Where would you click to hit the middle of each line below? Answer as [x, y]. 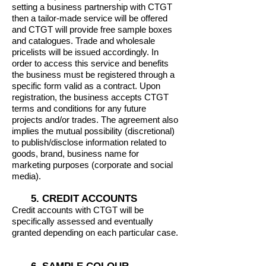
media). [28, 176]
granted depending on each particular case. [95, 232]
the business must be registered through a [93, 75]
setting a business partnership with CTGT [92, 7]
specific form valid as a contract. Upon [86, 86]
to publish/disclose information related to [89, 142]
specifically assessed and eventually [83, 221]
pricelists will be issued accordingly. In [85, 52]
